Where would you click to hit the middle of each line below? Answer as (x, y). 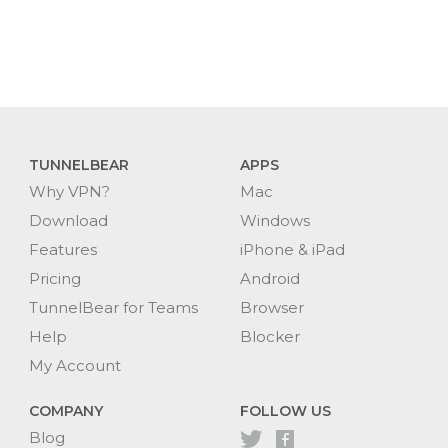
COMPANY (65, 410)
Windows (274, 220)
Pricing (54, 278)
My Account (74, 365)
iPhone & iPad (292, 249)
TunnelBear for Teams (113, 307)
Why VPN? (69, 191)
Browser (271, 307)
